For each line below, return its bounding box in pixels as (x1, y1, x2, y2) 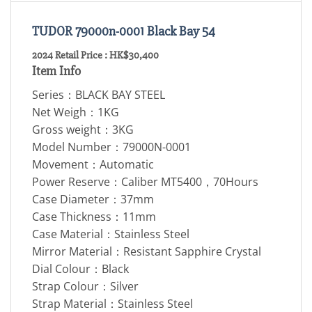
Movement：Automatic (32, 156, 154, 172)
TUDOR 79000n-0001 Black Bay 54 (32, 22, 215, 40)
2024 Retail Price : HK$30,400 (32, 49, 159, 63)
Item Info (32, 63, 81, 80)
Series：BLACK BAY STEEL (32, 86, 165, 102)
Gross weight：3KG (32, 121, 134, 137)
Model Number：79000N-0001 (32, 139, 191, 155)
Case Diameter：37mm (32, 191, 154, 207)
